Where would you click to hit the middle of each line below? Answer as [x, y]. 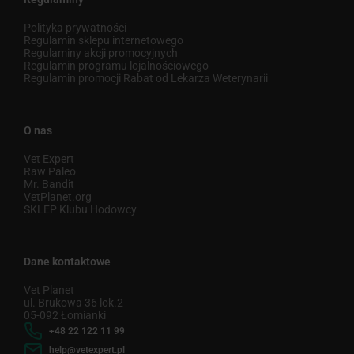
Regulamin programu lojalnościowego [116, 66]
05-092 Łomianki [65, 316]
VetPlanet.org [58, 197]
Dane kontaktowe [67, 262]
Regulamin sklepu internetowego [104, 41]
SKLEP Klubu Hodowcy [80, 210]
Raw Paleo [50, 172]
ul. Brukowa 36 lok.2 [73, 303]
